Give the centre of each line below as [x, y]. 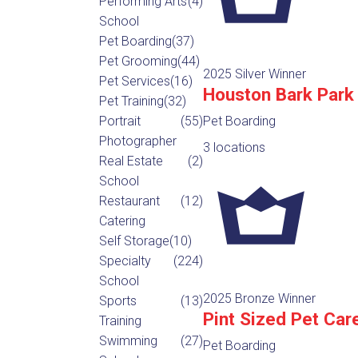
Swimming [128, 340]
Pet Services [134, 81]
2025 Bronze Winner [259, 298]
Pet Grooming [138, 61]
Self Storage [134, 241]
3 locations [234, 147]
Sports [117, 300]
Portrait [119, 121]
